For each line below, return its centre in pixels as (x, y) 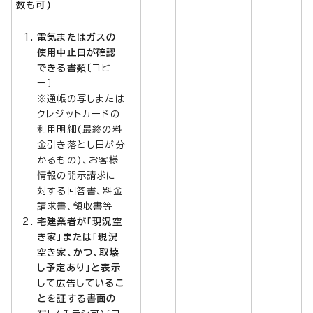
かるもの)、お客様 (78, 160)
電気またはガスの (77, 37)
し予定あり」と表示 (79, 267)
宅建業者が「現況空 (80, 221)
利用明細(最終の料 (80, 129)
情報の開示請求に (77, 175)
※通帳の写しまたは (81, 98)
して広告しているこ (81, 283)
